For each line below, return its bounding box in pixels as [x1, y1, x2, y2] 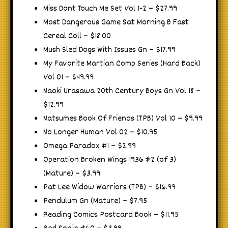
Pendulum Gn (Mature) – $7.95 [43, 194, 147, 208]
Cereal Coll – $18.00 [43, 30, 111, 43]
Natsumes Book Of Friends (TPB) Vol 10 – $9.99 [43, 112, 203, 125]
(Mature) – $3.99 [43, 167, 100, 180]
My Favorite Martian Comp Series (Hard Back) [43, 57, 201, 70]
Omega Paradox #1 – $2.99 [43, 139, 136, 153]
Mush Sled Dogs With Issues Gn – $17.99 [43, 43, 176, 56]
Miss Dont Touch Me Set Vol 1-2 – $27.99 [43, 2, 177, 15]
